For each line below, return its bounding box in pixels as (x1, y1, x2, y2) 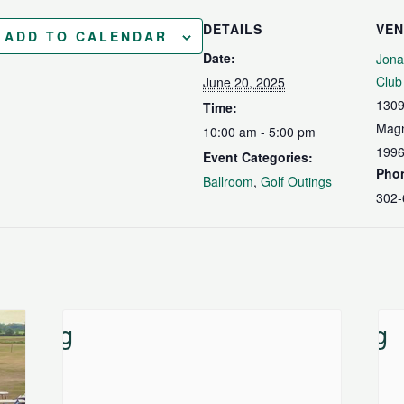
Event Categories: (203, 147, 313, 166)
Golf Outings (261, 171, 332, 190)
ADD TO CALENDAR (5, 26, 168, 45)
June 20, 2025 (203, 72, 285, 91)
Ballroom (203, 171, 253, 190)
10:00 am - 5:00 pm (203, 122, 316, 141)
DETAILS (203, 19, 262, 38)
